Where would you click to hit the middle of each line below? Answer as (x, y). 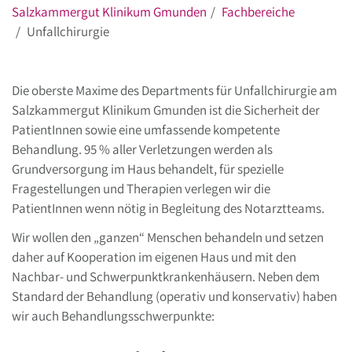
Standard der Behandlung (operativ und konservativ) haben (174, 297)
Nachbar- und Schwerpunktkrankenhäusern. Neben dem (166, 277)
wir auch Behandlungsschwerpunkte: (113, 316)
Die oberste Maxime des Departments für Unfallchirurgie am (174, 90)
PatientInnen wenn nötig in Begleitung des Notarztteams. (168, 208)
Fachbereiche (258, 11)
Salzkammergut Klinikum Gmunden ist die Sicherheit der (166, 110)
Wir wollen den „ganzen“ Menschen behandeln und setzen (168, 238)
